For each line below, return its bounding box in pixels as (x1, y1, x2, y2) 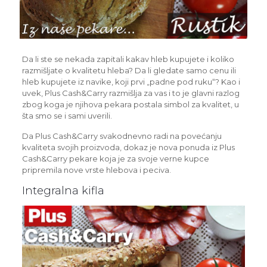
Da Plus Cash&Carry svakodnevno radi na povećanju (21, 131, 222, 141)
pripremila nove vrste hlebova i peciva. (21, 164, 171, 175)
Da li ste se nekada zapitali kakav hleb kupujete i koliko (21, 54, 234, 64)
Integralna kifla (21, 184, 104, 197)
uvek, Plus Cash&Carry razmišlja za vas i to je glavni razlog (21, 88, 240, 98)
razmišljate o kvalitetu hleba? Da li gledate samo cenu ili (21, 65, 236, 75)
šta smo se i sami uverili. (21, 110, 112, 120)
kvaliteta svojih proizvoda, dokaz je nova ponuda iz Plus (21, 142, 235, 152)
